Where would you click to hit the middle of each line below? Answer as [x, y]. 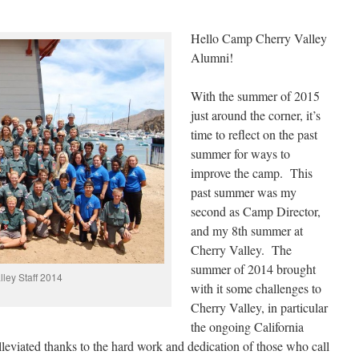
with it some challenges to [256, 288]
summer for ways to [240, 153]
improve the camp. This [252, 173]
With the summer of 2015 [255, 96]
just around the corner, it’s [256, 115]
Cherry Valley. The [241, 250]
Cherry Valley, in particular [259, 307]
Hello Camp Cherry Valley [259, 38]
